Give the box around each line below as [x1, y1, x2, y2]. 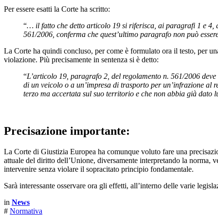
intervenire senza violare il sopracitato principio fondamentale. [4, 164, 194, 173]
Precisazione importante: [4, 124, 130, 137]
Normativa [10, 206, 42, 215]
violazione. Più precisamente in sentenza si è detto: [4, 55, 159, 64]
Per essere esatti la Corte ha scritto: [4, 4, 110, 13]
